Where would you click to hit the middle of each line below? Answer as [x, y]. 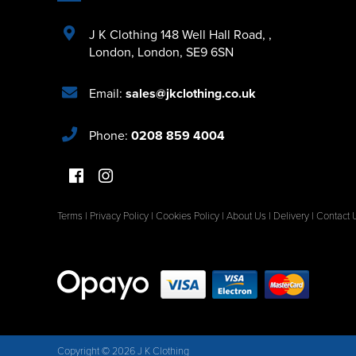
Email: [107, 93]
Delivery [291, 216]
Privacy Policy [119, 216]
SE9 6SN [210, 51]
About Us [246, 216]
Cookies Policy [188, 216]
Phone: [110, 135]
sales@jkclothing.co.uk [191, 93]
